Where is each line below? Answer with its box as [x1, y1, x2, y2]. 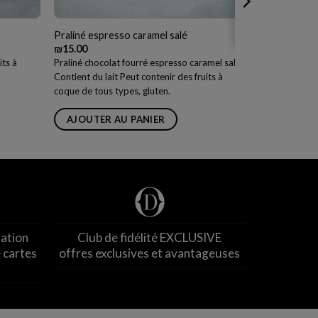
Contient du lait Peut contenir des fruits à [54, 70, 224, 82]
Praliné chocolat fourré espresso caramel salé [54, 56, 241, 68]
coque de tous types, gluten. [54, 84, 171, 97]
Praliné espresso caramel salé [54, 28, 188, 41]
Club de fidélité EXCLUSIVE [77, 229, 222, 245]
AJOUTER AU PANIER [66, 113, 165, 125]
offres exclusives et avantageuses [59, 245, 241, 261]
